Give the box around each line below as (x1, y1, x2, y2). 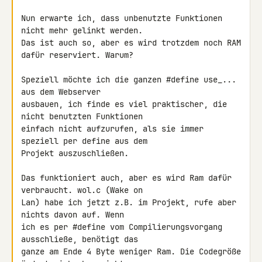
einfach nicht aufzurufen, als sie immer (21, 123, 204, 134)
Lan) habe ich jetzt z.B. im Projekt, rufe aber (21, 197, 236, 208)
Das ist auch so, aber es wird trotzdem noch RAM (21, 37, 241, 48)
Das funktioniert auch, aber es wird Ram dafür (21, 173, 232, 183)
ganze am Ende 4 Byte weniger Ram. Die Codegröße (21, 246, 241, 257)
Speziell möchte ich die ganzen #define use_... (21, 74, 236, 85)
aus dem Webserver (21, 87, 105, 97)
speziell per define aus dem (21, 136, 152, 146)
